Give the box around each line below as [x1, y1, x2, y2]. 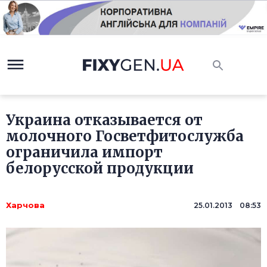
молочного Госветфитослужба [6, 127, 244, 146]
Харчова [6, 200, 45, 210]
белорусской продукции [6, 159, 194, 178]
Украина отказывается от [6, 111, 203, 130]
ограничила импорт [6, 143, 163, 162]
